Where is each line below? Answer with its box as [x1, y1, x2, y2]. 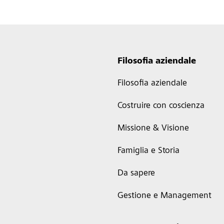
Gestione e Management [117, 191, 211, 200]
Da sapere [117, 169, 155, 178]
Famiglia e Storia [117, 146, 179, 155]
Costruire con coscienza [117, 101, 204, 110]
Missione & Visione [117, 124, 189, 133]
